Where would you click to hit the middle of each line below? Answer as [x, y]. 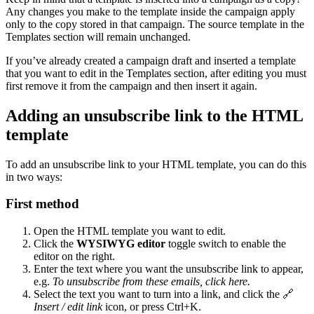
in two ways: [34, 177]
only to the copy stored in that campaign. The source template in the [155, 24]
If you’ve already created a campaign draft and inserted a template [151, 60]
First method [42, 204]
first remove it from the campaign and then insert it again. [131, 86]
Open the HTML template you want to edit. [130, 231]
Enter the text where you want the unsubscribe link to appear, [169, 269]
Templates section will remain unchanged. [98, 36]
